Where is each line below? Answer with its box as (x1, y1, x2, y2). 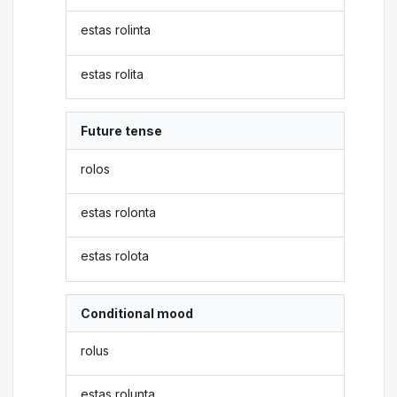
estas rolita (81, 66, 144, 82)
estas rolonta (81, 204, 157, 220)
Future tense (81, 123, 163, 139)
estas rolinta (81, 22, 152, 38)
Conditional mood (81, 305, 194, 321)
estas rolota (81, 248, 150, 264)
